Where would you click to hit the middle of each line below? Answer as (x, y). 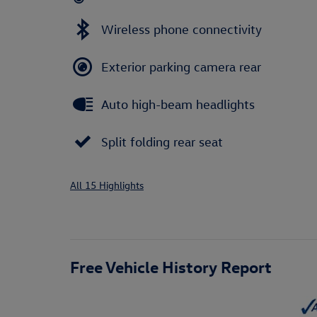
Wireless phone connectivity (181, 29)
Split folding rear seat (162, 142)
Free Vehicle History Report (171, 266)
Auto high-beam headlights (178, 104)
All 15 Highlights (107, 185)
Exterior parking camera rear (181, 67)
